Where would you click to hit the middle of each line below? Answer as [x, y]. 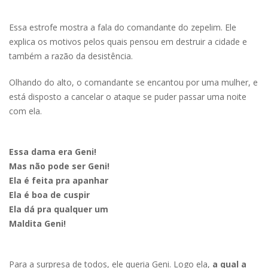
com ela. [27, 111]
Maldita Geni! [37, 223]
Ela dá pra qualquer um [59, 209]
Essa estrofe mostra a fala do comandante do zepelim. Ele [123, 27]
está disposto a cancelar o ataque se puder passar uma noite [128, 96]
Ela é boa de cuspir [49, 194]
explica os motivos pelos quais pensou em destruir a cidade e [128, 41]
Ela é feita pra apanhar [59, 180]
